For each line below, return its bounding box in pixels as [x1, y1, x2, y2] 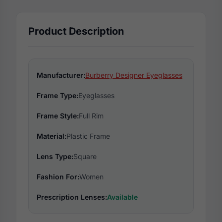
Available [107, 193, 138, 201]
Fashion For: [37, 172, 79, 181]
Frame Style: [37, 111, 79, 120]
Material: [37, 132, 66, 140]
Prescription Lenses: [37, 193, 107, 201]
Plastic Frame [66, 132, 110, 140]
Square [73, 152, 97, 161]
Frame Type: [37, 91, 78, 100]
